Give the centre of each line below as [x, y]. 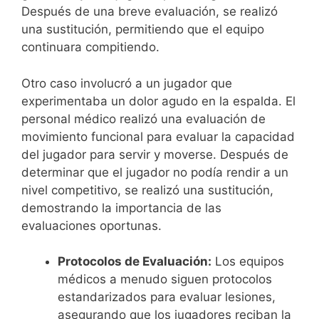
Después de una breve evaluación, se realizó [150, 12]
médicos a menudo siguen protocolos [165, 279]
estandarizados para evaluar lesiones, [167, 297]
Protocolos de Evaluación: [135, 262]
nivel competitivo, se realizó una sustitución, [147, 190]
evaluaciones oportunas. [91, 225]
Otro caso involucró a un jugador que [127, 83]
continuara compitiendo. [90, 47]
